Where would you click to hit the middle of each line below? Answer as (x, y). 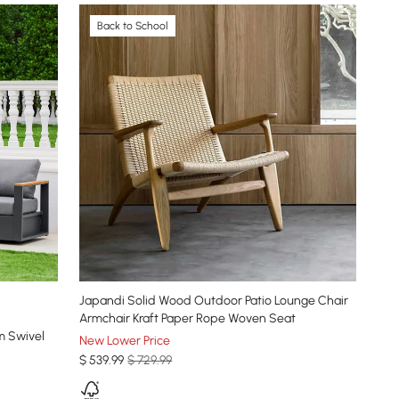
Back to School (133, 26)
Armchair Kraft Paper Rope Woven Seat (188, 318)
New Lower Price (125, 340)
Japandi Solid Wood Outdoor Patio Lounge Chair (214, 300)
